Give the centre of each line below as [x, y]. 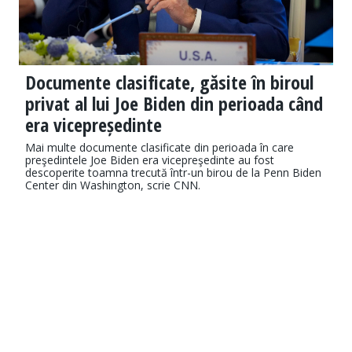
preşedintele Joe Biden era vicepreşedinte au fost [150, 160]
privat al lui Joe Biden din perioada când [174, 104]
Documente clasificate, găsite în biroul [169, 82]
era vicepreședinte [93, 125]
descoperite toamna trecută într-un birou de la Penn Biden [173, 173]
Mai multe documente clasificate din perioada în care [159, 148]
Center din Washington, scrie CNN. [113, 185]
